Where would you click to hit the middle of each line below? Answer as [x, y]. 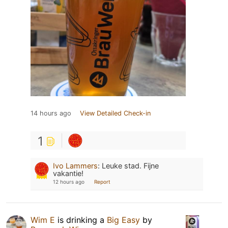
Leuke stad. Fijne [130, 165]
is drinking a [81, 220]
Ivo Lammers [75, 165]
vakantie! [68, 173]
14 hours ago [51, 113]
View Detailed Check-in [115, 113]
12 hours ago [69, 181]
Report [102, 181]
